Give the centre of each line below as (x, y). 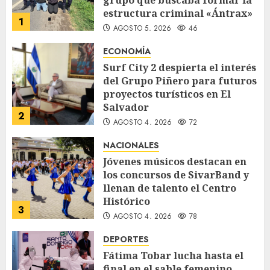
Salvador (126, 107)
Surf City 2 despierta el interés (180, 67)
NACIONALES (131, 145)
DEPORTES (126, 239)
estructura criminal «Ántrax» (178, 13)
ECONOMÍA (127, 51)
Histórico (127, 201)
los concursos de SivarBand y (176, 174)
